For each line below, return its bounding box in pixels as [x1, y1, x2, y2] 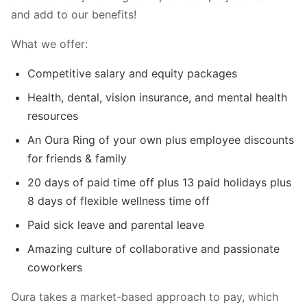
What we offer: [11, 36, 88, 51]
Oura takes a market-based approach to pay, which [11, 289, 278, 304]
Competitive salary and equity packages [27, 66, 237, 80]
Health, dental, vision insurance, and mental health [27, 90, 287, 104]
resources [27, 108, 78, 123]
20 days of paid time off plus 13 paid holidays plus [27, 175, 291, 189]
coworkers [27, 260, 82, 274]
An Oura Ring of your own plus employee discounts [27, 132, 294, 147]
